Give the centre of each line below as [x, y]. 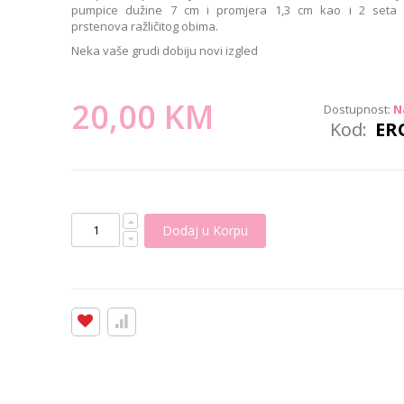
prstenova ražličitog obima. [145, 27]
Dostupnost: [358, 110]
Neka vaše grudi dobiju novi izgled [165, 51]
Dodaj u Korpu [206, 231]
